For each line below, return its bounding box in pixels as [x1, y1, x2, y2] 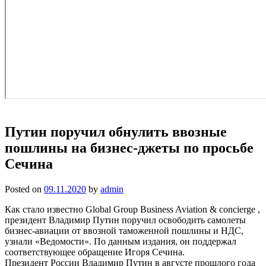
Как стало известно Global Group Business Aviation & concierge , [5, 204, 260, 214]
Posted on [5, 183, 44, 194]
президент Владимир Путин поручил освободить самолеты [5, 214, 246, 225]
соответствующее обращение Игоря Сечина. [5, 246, 185, 257]
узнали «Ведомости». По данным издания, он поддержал [5, 236, 236, 246]
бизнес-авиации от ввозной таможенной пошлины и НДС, [5, 225, 243, 236]
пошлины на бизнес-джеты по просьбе [5, 140, 254, 156]
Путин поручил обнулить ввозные [5, 123, 227, 140]
